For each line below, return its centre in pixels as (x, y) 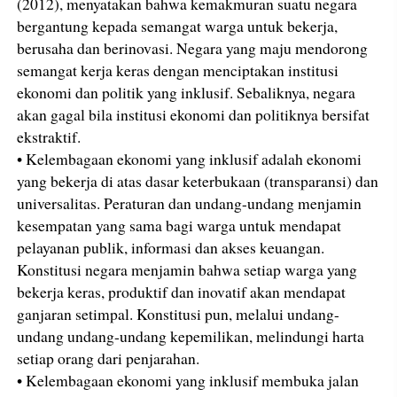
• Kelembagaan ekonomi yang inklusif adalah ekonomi (190, 158)
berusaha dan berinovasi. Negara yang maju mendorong (193, 47)
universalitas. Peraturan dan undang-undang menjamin (190, 202)
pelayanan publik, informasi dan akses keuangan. (171, 247)
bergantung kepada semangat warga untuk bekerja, (178, 25)
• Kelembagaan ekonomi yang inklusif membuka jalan (188, 380)
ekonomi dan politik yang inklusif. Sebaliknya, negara (187, 92)
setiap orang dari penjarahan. (109, 358)
